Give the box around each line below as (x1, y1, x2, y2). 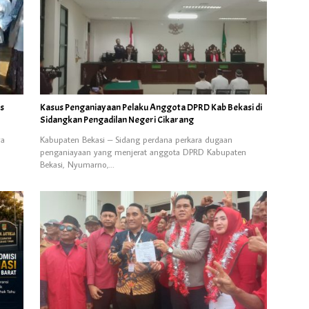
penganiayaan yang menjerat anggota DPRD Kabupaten (39, 146, 246, 157)
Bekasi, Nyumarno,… (39, 159, 114, 170)
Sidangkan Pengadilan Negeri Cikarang (39, 114, 194, 126)
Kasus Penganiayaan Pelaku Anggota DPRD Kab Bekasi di (39, 101, 262, 113)
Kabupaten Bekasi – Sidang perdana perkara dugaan (39, 134, 232, 145)
